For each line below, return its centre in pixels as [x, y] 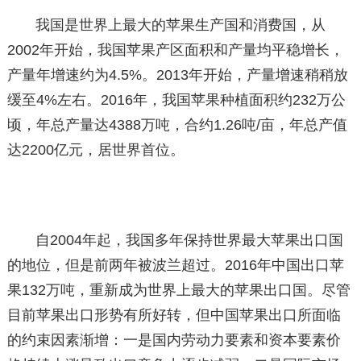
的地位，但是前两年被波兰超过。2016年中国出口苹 [175, 265]
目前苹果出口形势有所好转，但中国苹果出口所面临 [174, 315]
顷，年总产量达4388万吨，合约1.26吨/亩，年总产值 [177, 125]
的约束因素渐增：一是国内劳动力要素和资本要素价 [174, 340]
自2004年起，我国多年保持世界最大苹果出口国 [190, 240]
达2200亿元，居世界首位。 [95, 150]
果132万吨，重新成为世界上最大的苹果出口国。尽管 [178, 290]
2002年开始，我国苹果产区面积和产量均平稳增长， [175, 50]
